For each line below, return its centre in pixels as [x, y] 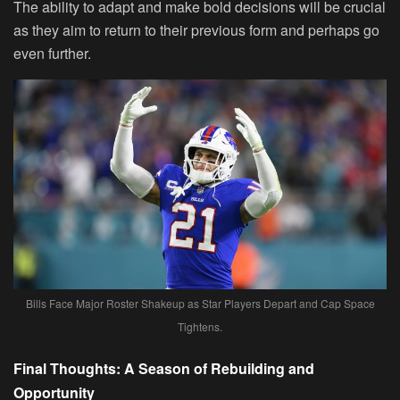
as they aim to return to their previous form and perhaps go [196, 30]
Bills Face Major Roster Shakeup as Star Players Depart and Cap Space [200, 304]
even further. [52, 54]
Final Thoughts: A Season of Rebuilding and [164, 369]
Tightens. [200, 327]
